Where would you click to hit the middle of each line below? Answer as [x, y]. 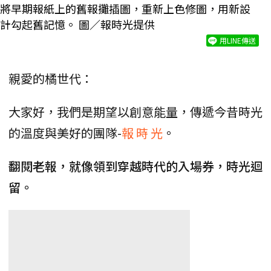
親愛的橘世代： [51, 78]
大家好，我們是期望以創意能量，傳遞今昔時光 [135, 111]
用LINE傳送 [238, 40]
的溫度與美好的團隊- [65, 132]
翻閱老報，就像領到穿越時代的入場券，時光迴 [135, 166]
